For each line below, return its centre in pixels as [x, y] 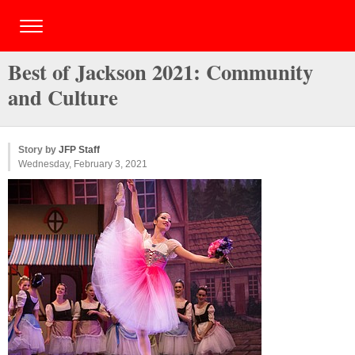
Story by [38, 150]
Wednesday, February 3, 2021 [83, 164]
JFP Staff [79, 150]
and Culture [63, 97]
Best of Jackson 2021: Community [160, 72]
